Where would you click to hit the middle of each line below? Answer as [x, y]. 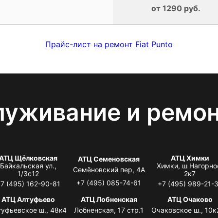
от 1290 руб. [176, 8]
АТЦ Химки [190, 158]
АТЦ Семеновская [109, 159]
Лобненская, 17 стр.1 [109, 210]
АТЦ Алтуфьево [28, 199]
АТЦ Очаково [190, 199]
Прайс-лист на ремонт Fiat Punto [109, 44]
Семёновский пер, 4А [109, 169]
